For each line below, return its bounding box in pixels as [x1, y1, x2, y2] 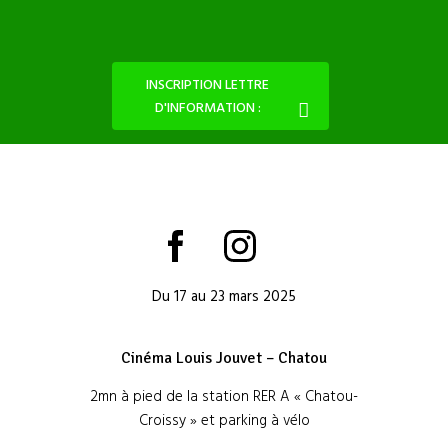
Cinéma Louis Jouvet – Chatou [121, 348, 327, 369]
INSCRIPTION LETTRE [146, 74, 269, 98]
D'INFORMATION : [154, 97, 261, 121]
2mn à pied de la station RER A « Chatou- [90, 385, 358, 410]
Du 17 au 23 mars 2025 [152, 284, 296, 309]
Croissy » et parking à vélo [138, 409, 310, 434]
